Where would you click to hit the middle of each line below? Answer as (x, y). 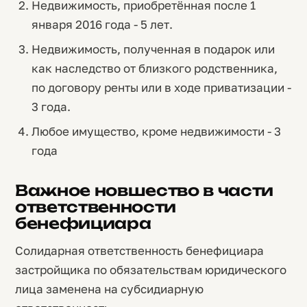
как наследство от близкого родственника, (154, 68)
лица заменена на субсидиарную (109, 289)
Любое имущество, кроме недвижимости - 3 (156, 131)
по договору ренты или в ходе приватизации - (161, 87)
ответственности (96, 207)
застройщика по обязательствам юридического (151, 270)
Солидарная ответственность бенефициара (139, 250)
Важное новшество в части (145, 190)
